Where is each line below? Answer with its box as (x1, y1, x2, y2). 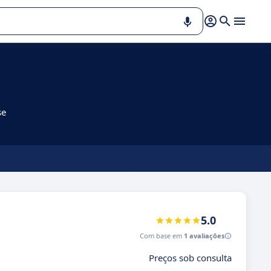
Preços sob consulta (149, 252, 232, 264)
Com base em (140, 231, 184, 240)
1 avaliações (184, 231, 224, 240)
